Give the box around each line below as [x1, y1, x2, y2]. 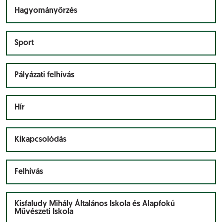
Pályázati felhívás [14, 71, 74, 79]
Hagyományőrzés [14, 7, 77, 15]
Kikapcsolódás [14, 136, 66, 144]
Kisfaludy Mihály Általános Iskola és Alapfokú [14, 200, 175, 208]
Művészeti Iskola [14, 208, 73, 216]
